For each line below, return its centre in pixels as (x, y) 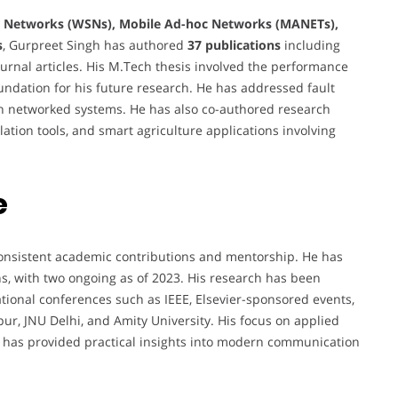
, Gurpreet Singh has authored (95, 44)
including (310, 44)
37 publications (234, 44)
